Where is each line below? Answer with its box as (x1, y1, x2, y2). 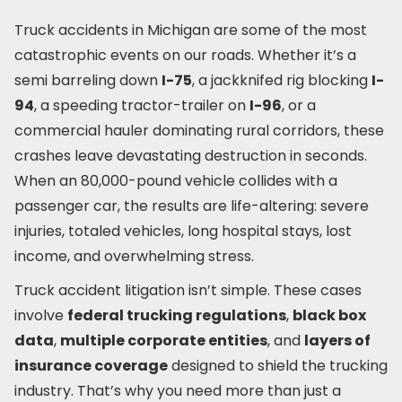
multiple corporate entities (60, 330, 267, 351)
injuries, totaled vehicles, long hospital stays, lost (14, 221, 352, 241)
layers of (304, 330, 371, 351)
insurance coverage (14, 355, 168, 376)
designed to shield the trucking (168, 355, 388, 376)
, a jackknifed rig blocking (192, 70, 371, 91)
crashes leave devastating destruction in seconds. (14, 145, 367, 166)
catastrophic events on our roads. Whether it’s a (14, 45, 356, 66)
